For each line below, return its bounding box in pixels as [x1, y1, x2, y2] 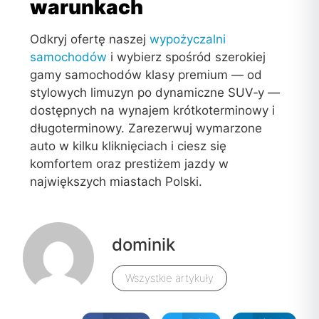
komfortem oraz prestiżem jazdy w [30, 156, 229, 171]
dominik [112, 234, 176, 256]
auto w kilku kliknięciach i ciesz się [30, 138, 227, 153]
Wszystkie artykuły [125, 271, 214, 285]
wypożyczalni [150, 31, 226, 46]
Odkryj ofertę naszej [30, 31, 150, 46]
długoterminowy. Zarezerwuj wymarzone [30, 120, 263, 135]
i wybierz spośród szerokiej [107, 49, 266, 64]
